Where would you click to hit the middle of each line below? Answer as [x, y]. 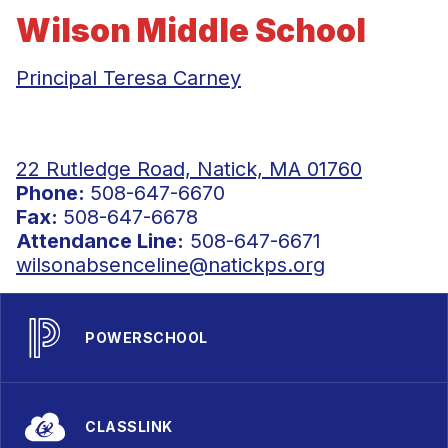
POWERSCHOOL [146, 337]
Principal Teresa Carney [128, 78]
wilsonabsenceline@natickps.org [170, 265]
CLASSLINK [129, 426]
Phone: [53, 193]
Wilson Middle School [191, 30]
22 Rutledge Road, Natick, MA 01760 [189, 169]
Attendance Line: [100, 241]
